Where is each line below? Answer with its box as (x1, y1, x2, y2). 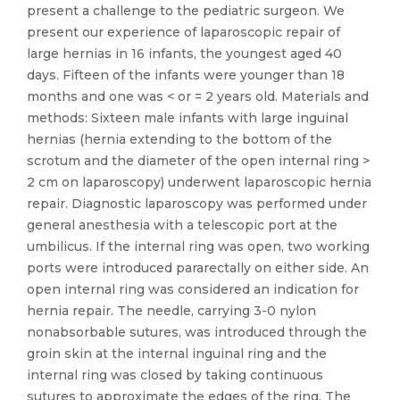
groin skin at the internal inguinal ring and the (27, 346, 327, 362)
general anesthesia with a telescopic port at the (27, 217, 337, 233)
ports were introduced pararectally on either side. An (27, 260, 369, 276)
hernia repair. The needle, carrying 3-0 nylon (27, 303, 316, 319)
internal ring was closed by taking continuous (27, 367, 323, 383)
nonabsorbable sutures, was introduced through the (27, 324, 367, 340)
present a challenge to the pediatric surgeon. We (27, 3, 345, 19)
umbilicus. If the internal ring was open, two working (27, 238, 370, 254)
